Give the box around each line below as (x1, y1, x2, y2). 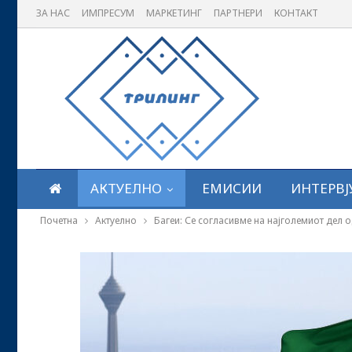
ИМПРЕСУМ (82, 6, 134, 20)
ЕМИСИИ (202, 179, 262, 197)
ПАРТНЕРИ (214, 6, 262, 20)
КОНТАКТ (274, 6, 318, 20)
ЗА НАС (36, 6, 70, 20)
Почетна (40, 214, 78, 227)
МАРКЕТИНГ (146, 6, 202, 20)
